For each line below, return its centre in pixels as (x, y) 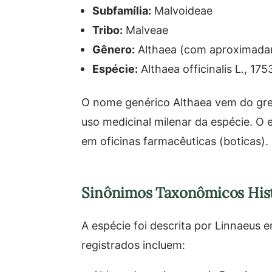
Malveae (146, 30)
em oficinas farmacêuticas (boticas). (175, 141)
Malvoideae (182, 10)
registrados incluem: (134, 245)
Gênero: (114, 49)
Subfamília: (122, 10)
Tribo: (108, 30)
